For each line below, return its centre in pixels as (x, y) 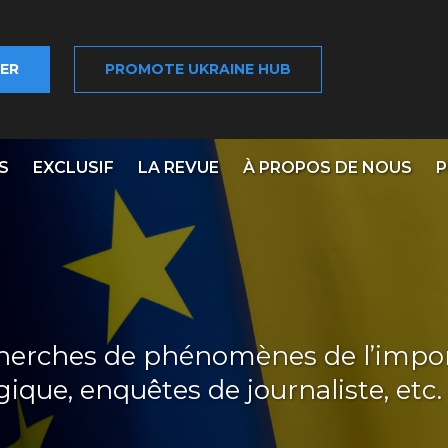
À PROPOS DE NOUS (327, 168)
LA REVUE (178, 168)
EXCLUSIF (73, 168)
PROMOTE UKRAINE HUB (198, 69)
